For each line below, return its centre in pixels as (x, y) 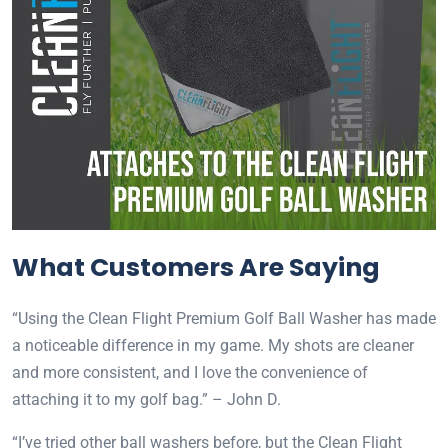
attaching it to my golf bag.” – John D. (146, 399)
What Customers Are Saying (196, 267)
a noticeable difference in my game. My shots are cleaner (213, 345)
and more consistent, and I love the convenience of (190, 372)
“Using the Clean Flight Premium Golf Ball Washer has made (224, 318)
